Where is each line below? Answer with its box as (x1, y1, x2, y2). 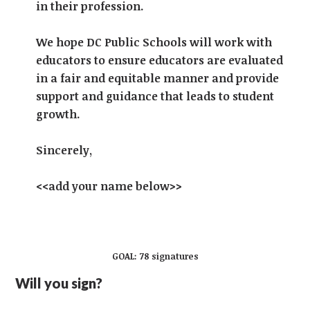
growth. (36, 107, 81, 122)
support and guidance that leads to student (36, 89, 275, 104)
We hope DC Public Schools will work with (36, 35, 273, 51)
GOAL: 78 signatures (111, 250, 199, 263)
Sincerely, (36, 143, 93, 158)
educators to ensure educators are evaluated (36, 53, 284, 69)
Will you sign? (15, 275, 103, 292)
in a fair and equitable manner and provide (36, 71, 280, 86)
